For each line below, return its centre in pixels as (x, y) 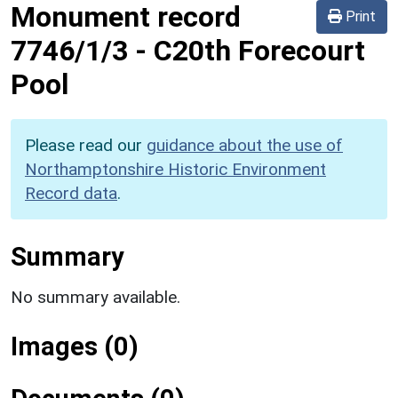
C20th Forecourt (259, 50)
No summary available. (96, 297)
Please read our (86, 145)
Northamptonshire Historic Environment (175, 169)
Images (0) (75, 346)
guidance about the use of (245, 145)
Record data (71, 193)
